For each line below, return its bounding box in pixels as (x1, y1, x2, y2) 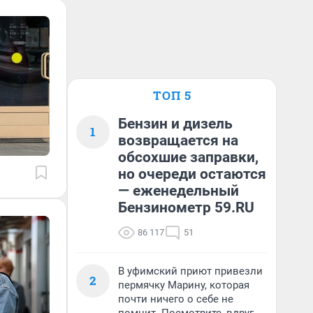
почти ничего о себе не (118, 293, 233, 305)
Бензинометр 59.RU (118, 199, 254, 216)
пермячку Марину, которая (118, 279, 249, 291)
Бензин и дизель (118, 115, 233, 132)
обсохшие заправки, (118, 149, 259, 166)
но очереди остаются (118, 166, 266, 182)
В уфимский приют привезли (118, 265, 263, 277)
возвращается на (118, 132, 238, 149)
